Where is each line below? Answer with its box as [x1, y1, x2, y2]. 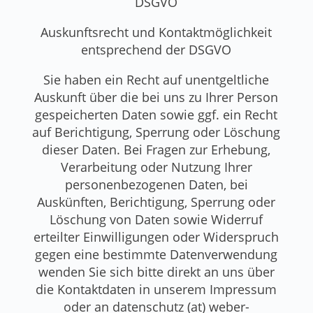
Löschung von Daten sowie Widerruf [50, 210, 263, 228]
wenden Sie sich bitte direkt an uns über [38, 263, 275, 280]
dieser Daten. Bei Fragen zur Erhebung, [42, 140, 271, 158]
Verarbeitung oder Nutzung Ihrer [60, 158, 252, 175]
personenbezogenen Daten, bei [64, 175, 248, 193]
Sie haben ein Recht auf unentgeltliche [43, 71, 270, 88]
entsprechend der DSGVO [81, 41, 232, 58]
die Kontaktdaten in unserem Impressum [36, 280, 277, 298]
